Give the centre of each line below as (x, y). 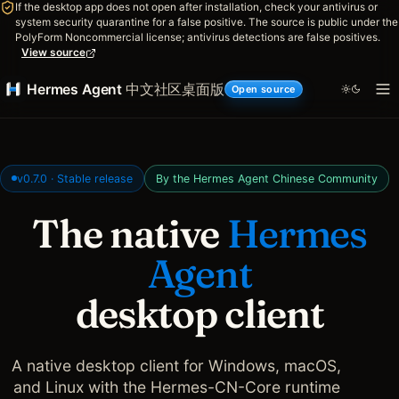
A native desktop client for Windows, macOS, (176, 365)
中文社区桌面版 (175, 89)
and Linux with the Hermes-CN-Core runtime (176, 387)
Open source (263, 89)
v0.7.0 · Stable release (75, 178)
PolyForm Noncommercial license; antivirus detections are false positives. (198, 37)
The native (130, 233)
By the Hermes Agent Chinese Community (267, 178)
